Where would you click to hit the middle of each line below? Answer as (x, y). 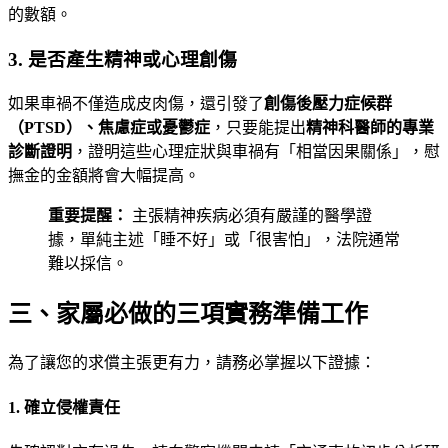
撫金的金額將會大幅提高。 (104, 175)
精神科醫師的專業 (370, 127)
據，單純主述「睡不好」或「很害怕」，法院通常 (224, 239)
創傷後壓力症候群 (328, 103)
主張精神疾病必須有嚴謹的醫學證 (250, 215)
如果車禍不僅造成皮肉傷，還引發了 (136, 103)
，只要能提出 (258, 127)
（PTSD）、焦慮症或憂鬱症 (109, 127)
